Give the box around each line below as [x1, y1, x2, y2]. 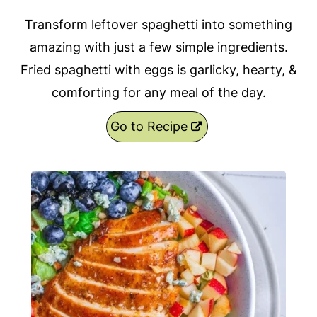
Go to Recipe [110, 119, 188, 134]
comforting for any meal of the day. [51, 85, 266, 100]
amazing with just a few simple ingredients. [29, 40, 288, 55]
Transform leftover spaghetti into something [25, 17, 292, 33]
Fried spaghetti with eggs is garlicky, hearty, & [20, 62, 297, 78]
